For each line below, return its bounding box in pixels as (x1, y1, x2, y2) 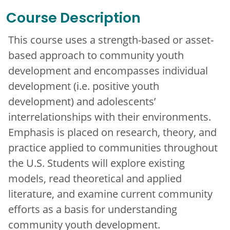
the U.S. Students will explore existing (8, 156, 185, 170)
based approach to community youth (8, 48, 184, 62)
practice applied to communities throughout (8, 141, 218, 155)
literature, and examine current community (8, 187, 213, 201)
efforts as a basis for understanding (8, 202, 177, 216)
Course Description (6, 8, 141, 31)
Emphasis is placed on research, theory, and (8, 125, 217, 139)
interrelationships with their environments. (8, 110, 211, 124)
